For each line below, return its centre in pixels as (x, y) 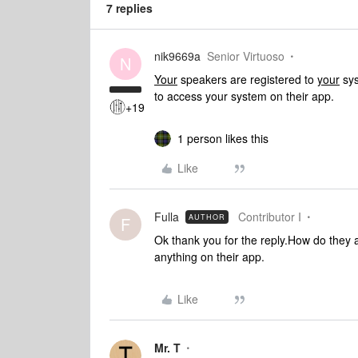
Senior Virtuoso (246, 56)
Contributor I (270, 217)
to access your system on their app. (246, 96)
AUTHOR (207, 217)
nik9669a (177, 56)
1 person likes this (223, 138)
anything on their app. (209, 257)
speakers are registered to (247, 79)
